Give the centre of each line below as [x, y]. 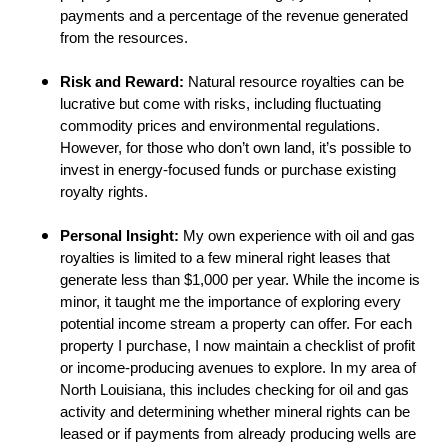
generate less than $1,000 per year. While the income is [240, 280]
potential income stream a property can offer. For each [236, 324]
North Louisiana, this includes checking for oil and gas [234, 390]
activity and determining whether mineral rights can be [235, 412]
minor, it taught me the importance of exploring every [230, 302]
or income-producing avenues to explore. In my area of [238, 368]
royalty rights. [104, 192]
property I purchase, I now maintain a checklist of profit [237, 346]
